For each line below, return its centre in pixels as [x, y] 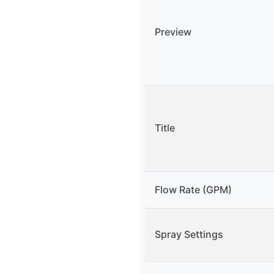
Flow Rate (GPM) [193, 190]
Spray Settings [189, 235]
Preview [173, 32]
